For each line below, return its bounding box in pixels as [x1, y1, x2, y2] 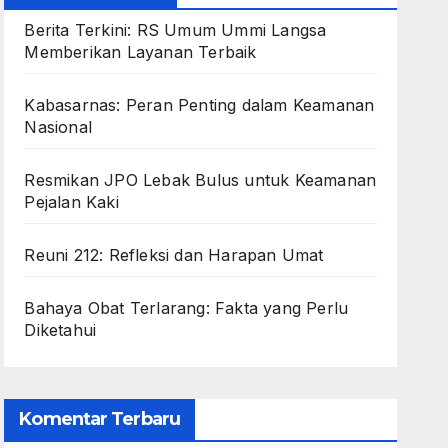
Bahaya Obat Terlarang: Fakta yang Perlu [24, 298, 349, 318]
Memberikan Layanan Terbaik [24, 42, 257, 62]
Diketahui [24, 320, 97, 340]
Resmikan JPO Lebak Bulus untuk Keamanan [24, 170, 377, 190]
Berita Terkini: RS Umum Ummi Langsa [24, 20, 327, 40]
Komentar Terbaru [19, 408, 180, 430]
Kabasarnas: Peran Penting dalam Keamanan [24, 95, 375, 115]
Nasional [24, 117, 92, 137]
